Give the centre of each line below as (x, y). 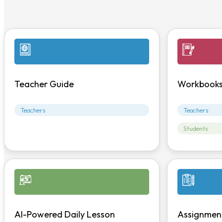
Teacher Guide (44, 84)
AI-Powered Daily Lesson (64, 214)
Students (195, 128)
